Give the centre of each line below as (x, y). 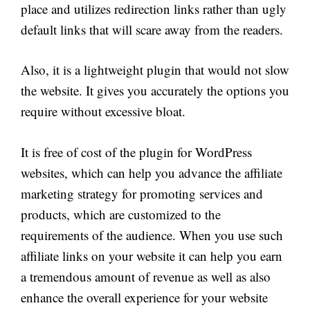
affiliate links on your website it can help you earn (152, 255)
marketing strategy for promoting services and (142, 193)
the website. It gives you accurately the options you (155, 91)
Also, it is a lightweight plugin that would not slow (155, 70)
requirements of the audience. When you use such (152, 235)
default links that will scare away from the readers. (152, 29)
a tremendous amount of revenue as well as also (146, 276)
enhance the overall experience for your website (144, 297)
